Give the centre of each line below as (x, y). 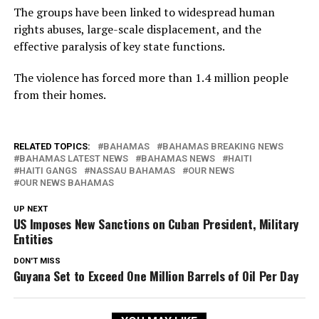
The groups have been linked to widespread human (144, 12)
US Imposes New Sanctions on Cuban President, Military (156, 223)
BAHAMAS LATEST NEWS (73, 158)
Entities (33, 238)
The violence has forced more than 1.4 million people (151, 77)
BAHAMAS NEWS (178, 158)
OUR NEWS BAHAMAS (66, 182)
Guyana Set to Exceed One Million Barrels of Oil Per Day (156, 275)
